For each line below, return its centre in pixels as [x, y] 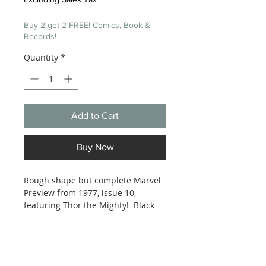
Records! [40, 36]
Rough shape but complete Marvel [92, 180]
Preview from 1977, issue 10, [80, 192]
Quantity [41, 57]
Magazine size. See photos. [79, 230]
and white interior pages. [75, 217]
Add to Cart [95, 115]
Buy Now [95, 147]
